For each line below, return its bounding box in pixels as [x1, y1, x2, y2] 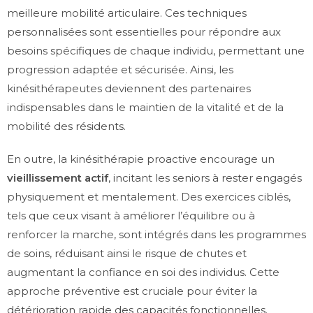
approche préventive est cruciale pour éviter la [7, 284, 257, 298]
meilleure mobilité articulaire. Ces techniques [7, 6, 247, 20]
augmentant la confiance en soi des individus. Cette [7, 265, 279, 279]
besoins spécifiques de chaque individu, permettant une [7, 44, 305, 58]
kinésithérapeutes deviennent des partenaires [7, 82, 251, 96]
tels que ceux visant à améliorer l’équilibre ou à [7, 209, 255, 223]
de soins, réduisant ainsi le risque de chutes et [7, 247, 247, 261]
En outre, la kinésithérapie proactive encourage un [7, 152, 275, 166]
